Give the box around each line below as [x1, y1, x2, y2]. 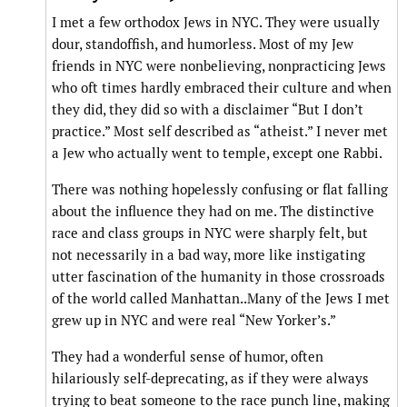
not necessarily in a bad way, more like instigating [52, 246, 365, 264]
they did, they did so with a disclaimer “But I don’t [52, 101, 363, 119]
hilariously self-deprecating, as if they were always [52, 370, 369, 388]
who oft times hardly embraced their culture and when [52, 79, 392, 97]
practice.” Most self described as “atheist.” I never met [52, 123, 388, 141]
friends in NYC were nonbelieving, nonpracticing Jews [52, 57, 386, 75]
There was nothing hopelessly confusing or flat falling [52, 181, 388, 199]
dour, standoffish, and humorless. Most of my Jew [52, 35, 353, 54]
